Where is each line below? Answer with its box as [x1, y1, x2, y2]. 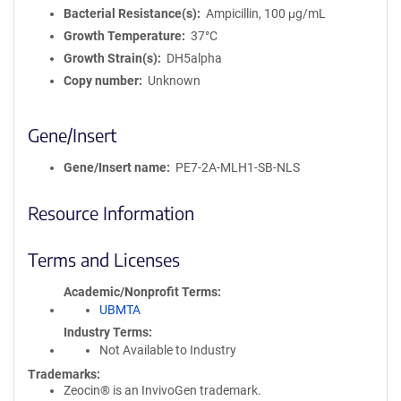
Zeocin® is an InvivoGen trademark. [64, 383, 261, 397]
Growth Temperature [64, 29, 182, 43]
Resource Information [28, 201, 194, 224]
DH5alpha [166, 51, 222, 65]
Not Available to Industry [99, 343, 236, 357]
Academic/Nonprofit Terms [64, 285, 218, 299]
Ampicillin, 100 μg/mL [205, 6, 326, 21]
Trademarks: [28, 367, 100, 381]
